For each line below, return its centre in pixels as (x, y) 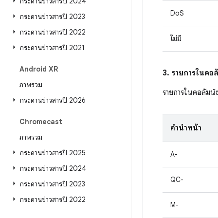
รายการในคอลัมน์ (189, 92)
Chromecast (41, 122)
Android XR (39, 69)
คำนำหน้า (186, 128)
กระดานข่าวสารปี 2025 (53, 153)
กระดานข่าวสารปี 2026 (53, 100)
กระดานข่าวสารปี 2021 (52, 48)
